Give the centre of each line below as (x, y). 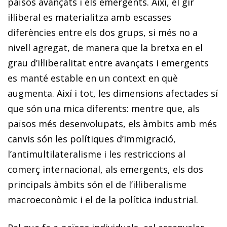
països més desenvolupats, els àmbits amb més (112, 123)
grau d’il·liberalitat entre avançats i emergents (108, 63)
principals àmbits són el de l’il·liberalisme (97, 184)
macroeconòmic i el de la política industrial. (103, 199)
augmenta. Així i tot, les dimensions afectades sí (113, 93)
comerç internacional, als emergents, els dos (105, 169)
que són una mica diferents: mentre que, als (104, 108)
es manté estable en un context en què (93, 78)
